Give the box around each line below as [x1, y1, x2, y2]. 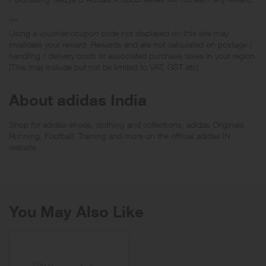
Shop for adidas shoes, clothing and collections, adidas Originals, [9, 119, 246, 129]
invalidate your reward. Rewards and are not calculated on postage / [9, 39, 252, 49]
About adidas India [9, 90, 147, 109]
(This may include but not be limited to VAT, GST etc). [9, 61, 201, 72]
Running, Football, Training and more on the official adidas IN [9, 130, 230, 141]
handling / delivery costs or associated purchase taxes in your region [9, 50, 255, 61]
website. [9, 141, 39, 152]
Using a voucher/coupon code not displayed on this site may [9, 27, 229, 38]
